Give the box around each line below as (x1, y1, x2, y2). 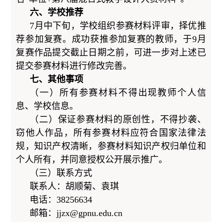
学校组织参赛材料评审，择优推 (79, 20, 206, 31)
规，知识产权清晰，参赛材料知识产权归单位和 (16, 141, 206, 151)
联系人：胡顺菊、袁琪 (30, 181, 119, 191)
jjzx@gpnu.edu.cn (56, 208, 123, 218)
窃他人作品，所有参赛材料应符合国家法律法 (16, 127, 206, 138)
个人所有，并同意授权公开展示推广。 (16, 154, 168, 165)
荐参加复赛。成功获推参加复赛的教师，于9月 (16, 34, 206, 44)
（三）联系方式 (30, 167, 93, 178)
